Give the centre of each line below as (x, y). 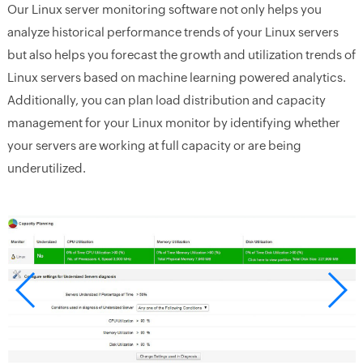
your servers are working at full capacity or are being (154, 146)
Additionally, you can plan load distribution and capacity (166, 100)
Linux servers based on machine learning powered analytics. (176, 78)
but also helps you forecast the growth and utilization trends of (181, 55)
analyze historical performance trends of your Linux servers (173, 32)
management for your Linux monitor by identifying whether (173, 123)
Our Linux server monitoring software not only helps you (164, 10)
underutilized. (46, 169)
